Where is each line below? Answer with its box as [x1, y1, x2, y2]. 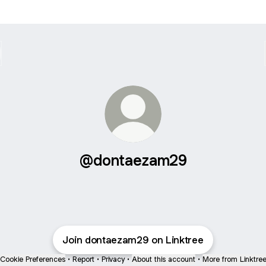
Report [72, 254, 94, 264]
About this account [131, 254, 195, 264]
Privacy [101, 254, 125, 264]
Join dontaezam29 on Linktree [62, 233, 204, 246]
